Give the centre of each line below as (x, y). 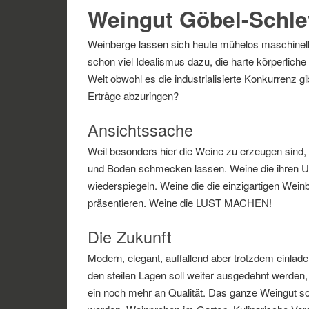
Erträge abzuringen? (133, 96)
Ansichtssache (140, 130)
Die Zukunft (130, 237)
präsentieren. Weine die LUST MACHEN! (180, 203)
